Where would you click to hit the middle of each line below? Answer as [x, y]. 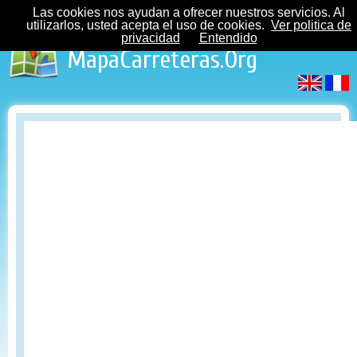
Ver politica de [311, 25]
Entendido [228, 38]
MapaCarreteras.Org [162, 59]
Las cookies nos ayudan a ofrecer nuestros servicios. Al [189, 12]
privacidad [150, 38]
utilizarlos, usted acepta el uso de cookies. [145, 25]
